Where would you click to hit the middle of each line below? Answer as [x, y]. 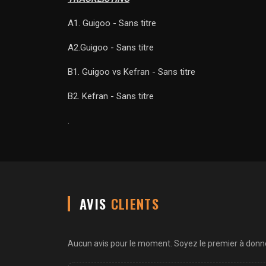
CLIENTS [135, 204]
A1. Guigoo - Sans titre [112, 23]
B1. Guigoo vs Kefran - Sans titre [132, 72]
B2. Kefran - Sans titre [111, 96]
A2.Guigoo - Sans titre [111, 48]
